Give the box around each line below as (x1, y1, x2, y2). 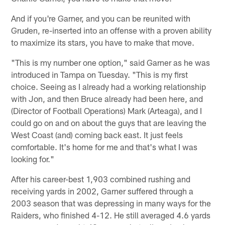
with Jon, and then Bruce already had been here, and (11, 93, 203, 103)
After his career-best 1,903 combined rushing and (11, 173, 191, 184)
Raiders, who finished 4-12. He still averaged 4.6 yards (11, 209, 211, 220)
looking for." (11, 153, 55, 164)
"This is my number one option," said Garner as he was (11, 57, 210, 67)
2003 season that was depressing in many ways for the (11, 197, 211, 208)
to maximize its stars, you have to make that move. (11, 37, 195, 47)
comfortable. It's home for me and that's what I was (11, 141, 198, 152)
